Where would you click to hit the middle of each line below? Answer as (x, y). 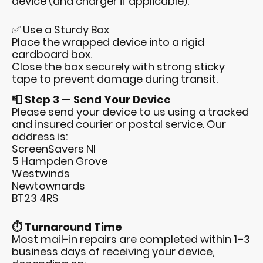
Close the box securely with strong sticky (118, 67)
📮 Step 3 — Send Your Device (91, 100)
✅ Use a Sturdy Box (60, 30)
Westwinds (41, 174)
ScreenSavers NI (54, 149)
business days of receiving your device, (113, 252)
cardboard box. (52, 55)
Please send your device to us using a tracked (130, 112)
